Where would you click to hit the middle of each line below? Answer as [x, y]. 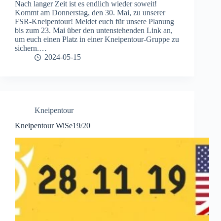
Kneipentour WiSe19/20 [53, 126]
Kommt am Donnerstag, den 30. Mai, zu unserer [90, 13]
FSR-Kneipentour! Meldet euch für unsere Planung [94, 22]
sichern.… [31, 48]
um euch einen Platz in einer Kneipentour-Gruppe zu [97, 39]
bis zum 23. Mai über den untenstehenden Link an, [94, 31]
